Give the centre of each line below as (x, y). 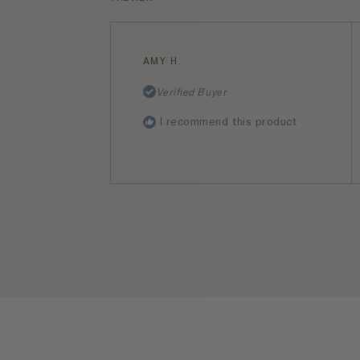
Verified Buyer (191, 93)
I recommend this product (228, 122)
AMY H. (162, 62)
